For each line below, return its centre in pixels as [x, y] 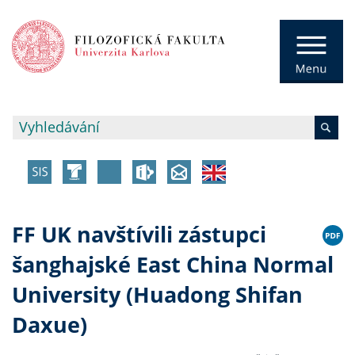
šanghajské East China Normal [173, 265]
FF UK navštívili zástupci [139, 235]
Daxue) [50, 325]
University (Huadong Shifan [157, 295]
